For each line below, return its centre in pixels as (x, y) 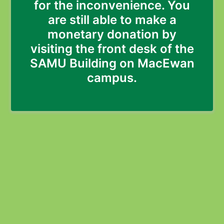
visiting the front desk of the (112, 49)
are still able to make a (112, 20)
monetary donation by (112, 34)
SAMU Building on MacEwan (112, 63)
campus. (112, 78)
